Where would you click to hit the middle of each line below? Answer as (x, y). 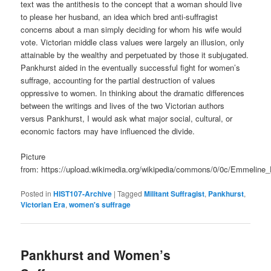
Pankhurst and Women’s (96, 254)
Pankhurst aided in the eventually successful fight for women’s (131, 68)
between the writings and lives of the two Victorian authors (123, 106)
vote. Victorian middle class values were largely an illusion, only (133, 42)
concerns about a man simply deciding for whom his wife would (131, 30)
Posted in (36, 194)
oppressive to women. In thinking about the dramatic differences (133, 93)
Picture (33, 157)
